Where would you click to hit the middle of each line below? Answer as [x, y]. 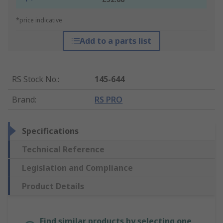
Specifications [50, 131]
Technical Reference [63, 150]
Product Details [53, 186]
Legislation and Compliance [77, 168]
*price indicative [39, 20]
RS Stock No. [35, 79]
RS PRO [109, 100]
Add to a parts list [115, 41]
